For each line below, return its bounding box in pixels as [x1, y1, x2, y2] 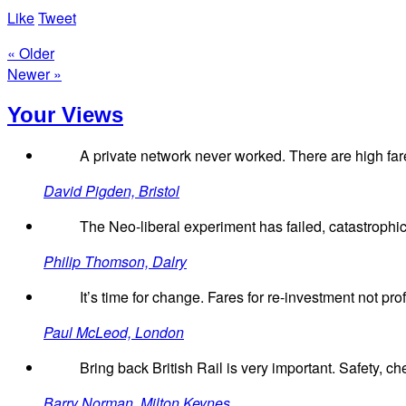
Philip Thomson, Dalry [43, 251, 187, 273]
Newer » [7, 63, 62, 84]
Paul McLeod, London [43, 322, 184, 343]
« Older [7, 42, 54, 63]
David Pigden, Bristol [43, 180, 179, 202]
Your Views [7, 101, 123, 127]
